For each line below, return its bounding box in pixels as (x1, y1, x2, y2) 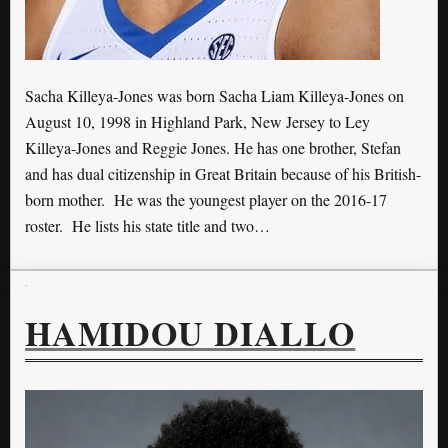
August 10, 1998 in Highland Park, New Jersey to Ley (25, 110, 370, 132)
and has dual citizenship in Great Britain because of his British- (25, 162, 421, 184)
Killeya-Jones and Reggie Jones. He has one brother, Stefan (25, 136, 401, 158)
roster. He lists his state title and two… (25, 214, 270, 236)
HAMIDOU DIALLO (25, 308, 356, 359)
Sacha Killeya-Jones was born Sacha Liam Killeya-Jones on (25, 84, 404, 106)
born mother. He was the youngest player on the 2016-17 (25, 188, 387, 210)
